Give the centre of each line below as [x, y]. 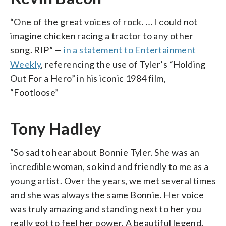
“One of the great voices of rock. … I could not [104, 21]
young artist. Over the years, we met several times [113, 180]
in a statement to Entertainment [130, 50]
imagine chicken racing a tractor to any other [102, 36]
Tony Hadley [56, 128]
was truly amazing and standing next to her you [106, 209]
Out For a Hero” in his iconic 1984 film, [88, 78]
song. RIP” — [37, 50]
